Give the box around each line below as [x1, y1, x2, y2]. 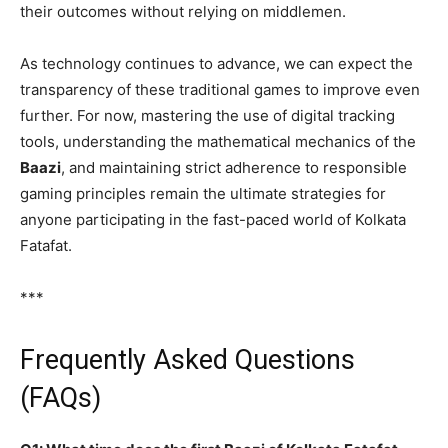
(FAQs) [20, 381, 101, 414]
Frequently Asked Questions [20, 343, 355, 376]
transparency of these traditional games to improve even [20, 79, 420, 99]
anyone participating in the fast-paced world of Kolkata [20, 209, 406, 229]
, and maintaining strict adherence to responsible [61, 157, 407, 177]
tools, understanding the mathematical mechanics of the [20, 131, 416, 151]
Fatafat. [20, 235, 72, 255]
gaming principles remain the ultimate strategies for [20, 183, 386, 203]
